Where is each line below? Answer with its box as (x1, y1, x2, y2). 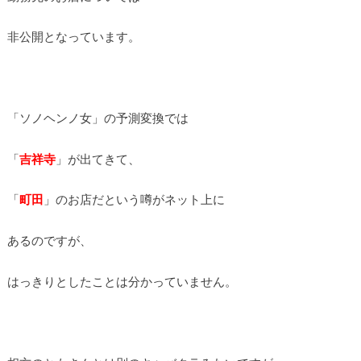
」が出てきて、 (55, 151, 140, 166)
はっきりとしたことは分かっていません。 (6, 273, 237, 288)
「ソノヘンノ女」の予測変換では (6, 110, 189, 126)
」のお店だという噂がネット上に (43, 192, 225, 207)
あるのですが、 (6, 233, 92, 248)
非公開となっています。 (6, 29, 140, 44)
